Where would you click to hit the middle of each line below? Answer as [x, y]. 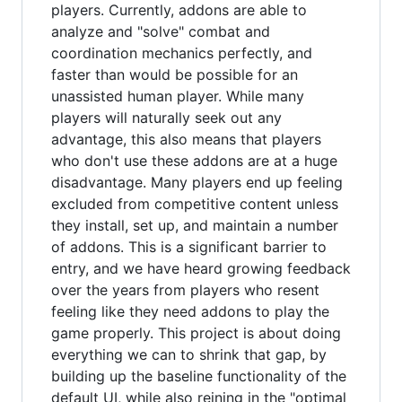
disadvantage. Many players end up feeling [197, 182]
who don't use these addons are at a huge [194, 161]
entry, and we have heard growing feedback [201, 268]
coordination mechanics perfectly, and [182, 53]
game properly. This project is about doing [196, 333]
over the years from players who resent [185, 290]
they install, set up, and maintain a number [195, 225]
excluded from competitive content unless [195, 204]
